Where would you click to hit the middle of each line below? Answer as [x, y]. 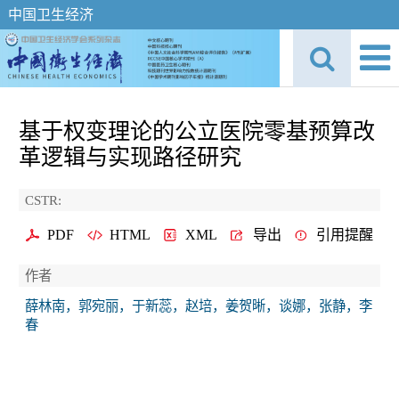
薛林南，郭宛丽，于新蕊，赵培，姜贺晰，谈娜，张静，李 [199, 305]
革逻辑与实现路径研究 [130, 157]
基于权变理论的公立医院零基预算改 [197, 131]
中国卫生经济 [50, 15]
